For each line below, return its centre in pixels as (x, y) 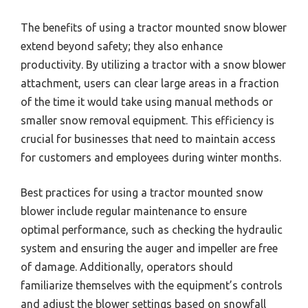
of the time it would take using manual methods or (147, 102)
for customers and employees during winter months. (151, 158)
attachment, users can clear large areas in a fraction (150, 84)
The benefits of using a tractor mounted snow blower (154, 28)
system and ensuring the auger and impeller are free (149, 249)
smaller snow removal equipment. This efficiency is (147, 121)
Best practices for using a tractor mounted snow (142, 193)
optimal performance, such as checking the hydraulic (152, 230)
